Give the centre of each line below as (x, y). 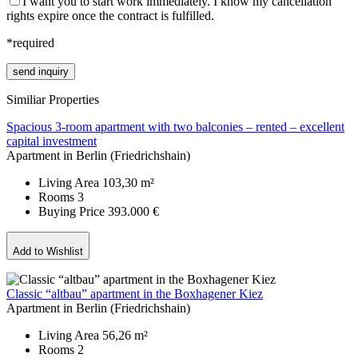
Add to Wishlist (48, 251)
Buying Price (73, 212)
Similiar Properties (53, 100)
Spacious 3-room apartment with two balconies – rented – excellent (175, 127)
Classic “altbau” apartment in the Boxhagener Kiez (135, 293)
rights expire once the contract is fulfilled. (110, 16)
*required (30, 43)
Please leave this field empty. (78, 70)
